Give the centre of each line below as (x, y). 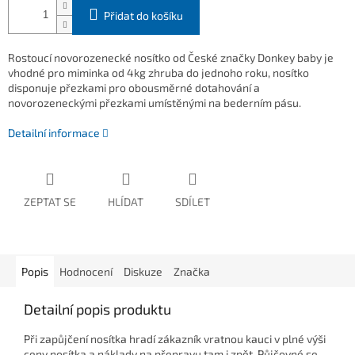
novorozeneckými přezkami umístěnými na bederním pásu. (155, 103)
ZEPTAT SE (50, 202)
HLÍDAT (126, 202)
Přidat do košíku (143, 16)
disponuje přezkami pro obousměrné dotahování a (134, 88)
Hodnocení (86, 272)
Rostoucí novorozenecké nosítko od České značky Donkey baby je (171, 58)
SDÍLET (193, 202)
